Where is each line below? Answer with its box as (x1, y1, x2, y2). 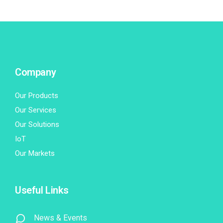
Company (15, 66, 56, 79)
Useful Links (15, 184, 69, 197)
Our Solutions (15, 120, 59, 129)
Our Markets (15, 149, 55, 158)
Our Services (15, 106, 56, 115)
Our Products (15, 91, 58, 101)
